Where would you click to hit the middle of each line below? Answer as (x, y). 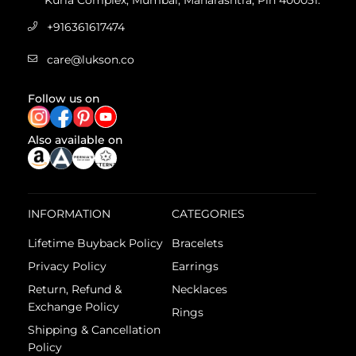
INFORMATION (69, 214)
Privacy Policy (67, 267)
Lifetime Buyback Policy (95, 244)
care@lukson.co (91, 60)
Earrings (195, 267)
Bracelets (198, 244)
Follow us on (64, 99)
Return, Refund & (75, 290)
